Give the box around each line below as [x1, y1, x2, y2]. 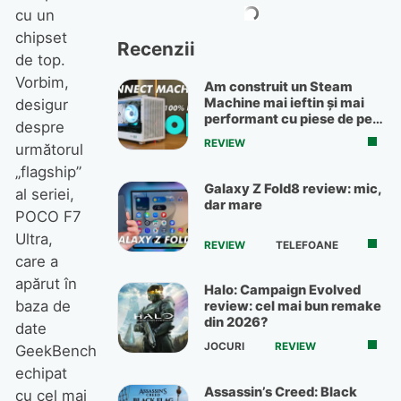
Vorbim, [14, 73, 69, 92]
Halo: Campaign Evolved [204, 282, 361, 299]
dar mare [204, 196, 262, 213]
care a [14, 252, 58, 271]
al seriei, [14, 185, 74, 204]
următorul [14, 141, 83, 159]
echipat [14, 364, 67, 383]
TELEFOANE [275, 238, 338, 252]
